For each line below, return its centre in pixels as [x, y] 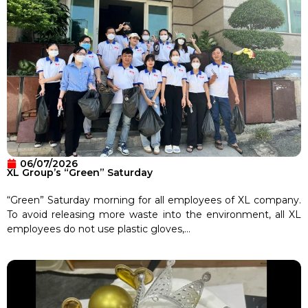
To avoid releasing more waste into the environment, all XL [154, 214]
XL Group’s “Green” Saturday [80, 172]
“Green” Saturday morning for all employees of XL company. [154, 200]
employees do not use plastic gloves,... [99, 229]
